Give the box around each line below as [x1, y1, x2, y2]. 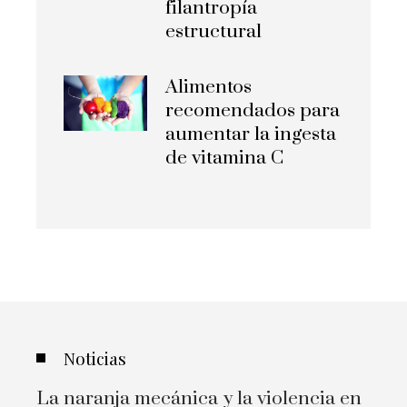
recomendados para [165, 98, 341, 123]
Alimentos [165, 74, 253, 99]
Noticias [64, 345, 126, 370]
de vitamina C [165, 145, 284, 170]
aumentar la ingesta [165, 122, 337, 146]
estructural [165, 19, 263, 44]
